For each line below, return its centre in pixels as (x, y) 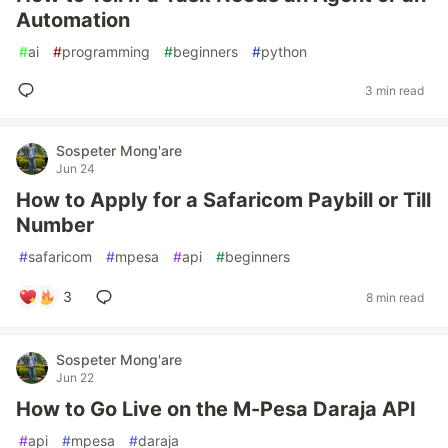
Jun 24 (75, 168)
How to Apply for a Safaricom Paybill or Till (223, 200)
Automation (73, 20)
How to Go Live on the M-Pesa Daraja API (216, 409)
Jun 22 (75, 377)
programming (106, 51)
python (284, 51)
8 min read (395, 297)
